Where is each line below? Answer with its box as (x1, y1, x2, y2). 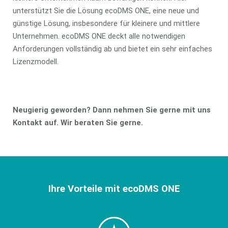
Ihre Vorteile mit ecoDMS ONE (48, 183, 180, 194)
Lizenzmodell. (12, 57, 59, 67)
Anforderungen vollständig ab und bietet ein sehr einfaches (12, 44, 212, 54)
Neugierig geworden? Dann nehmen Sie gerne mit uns (12, 105, 211, 115)
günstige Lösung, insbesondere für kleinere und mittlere (12, 19, 200, 28)
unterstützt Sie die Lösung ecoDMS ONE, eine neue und (12, 6, 199, 16)
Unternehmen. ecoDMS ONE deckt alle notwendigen (12, 32, 185, 41)
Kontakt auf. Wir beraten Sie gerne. (12, 118, 143, 128)
